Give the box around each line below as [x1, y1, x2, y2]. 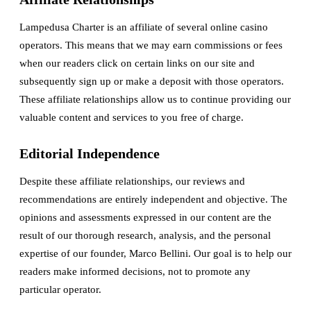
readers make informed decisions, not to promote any [19, 266, 251, 277]
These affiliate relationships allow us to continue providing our [19, 94, 291, 105]
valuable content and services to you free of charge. [19, 112, 244, 123]
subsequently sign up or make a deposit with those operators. [19, 76, 284, 87]
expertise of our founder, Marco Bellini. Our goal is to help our [19, 248, 292, 259]
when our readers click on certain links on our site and [19, 58, 255, 69]
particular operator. [19, 284, 101, 295]
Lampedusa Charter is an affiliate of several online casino [19, 22, 268, 33]
